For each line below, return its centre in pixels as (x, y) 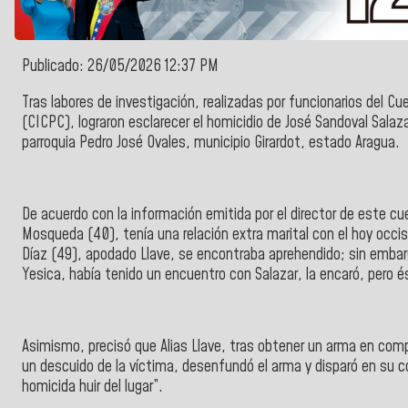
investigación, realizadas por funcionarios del (251, 102)
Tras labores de (69, 102)
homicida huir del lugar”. (92, 388)
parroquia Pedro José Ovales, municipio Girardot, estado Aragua (209, 143)
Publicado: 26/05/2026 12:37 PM (120, 67)
